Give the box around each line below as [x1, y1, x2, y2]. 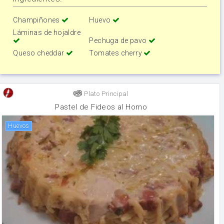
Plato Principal [82, 89, 129, 97]
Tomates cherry [89, 49, 144, 57]
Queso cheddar [13, 49, 66, 57]
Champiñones [13, 16, 62, 24]
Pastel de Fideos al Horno [55, 102, 147, 111]
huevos [12, 122, 29, 129]
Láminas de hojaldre [13, 28, 80, 37]
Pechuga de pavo [89, 36, 148, 45]
